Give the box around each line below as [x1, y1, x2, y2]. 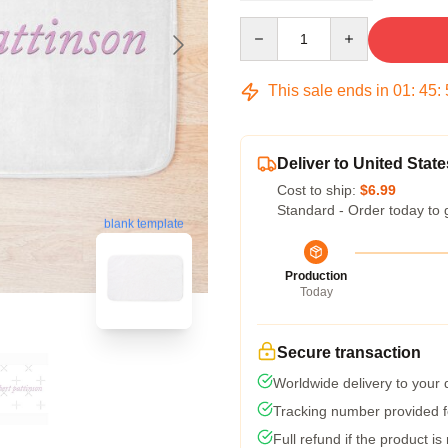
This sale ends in [264, 82, 393, 99]
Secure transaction [277, 344, 421, 361]
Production [285, 269, 347, 283]
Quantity [239, 18, 292, 34]
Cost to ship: [277, 182, 360, 198]
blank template [104, 217, 184, 232]
